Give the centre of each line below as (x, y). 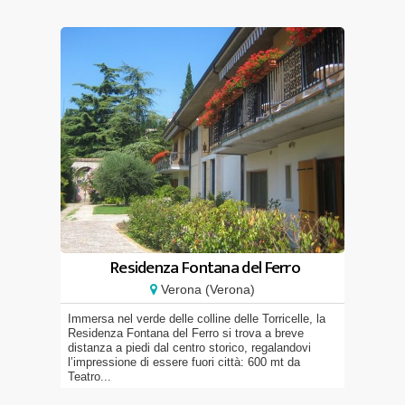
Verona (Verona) (206, 289)
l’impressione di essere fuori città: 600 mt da (184, 362)
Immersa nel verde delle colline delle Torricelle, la (197, 319)
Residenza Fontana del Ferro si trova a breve (186, 333)
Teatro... (89, 377)
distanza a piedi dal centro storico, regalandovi (189, 348)
